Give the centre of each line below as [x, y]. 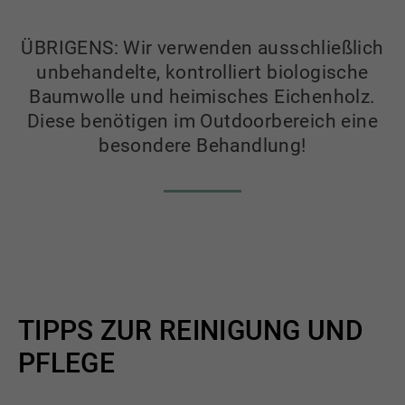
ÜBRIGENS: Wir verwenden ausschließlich [202, 47]
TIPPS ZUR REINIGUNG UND [191, 330]
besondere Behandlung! [202, 145]
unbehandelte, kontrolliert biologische [202, 72]
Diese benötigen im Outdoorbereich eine [202, 121]
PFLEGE [66, 363]
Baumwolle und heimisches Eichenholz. [202, 96]
